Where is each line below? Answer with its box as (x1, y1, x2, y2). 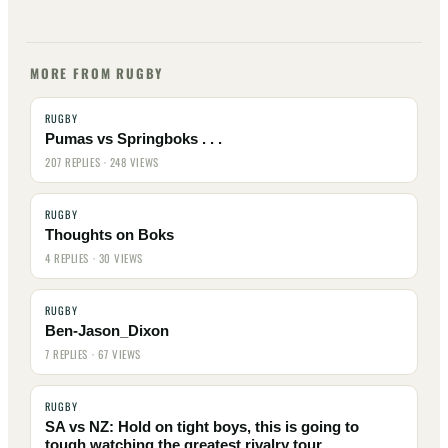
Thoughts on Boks (45, 227, 174, 244)
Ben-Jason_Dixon (45, 323, 169, 340)
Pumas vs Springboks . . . (45, 131, 222, 148)
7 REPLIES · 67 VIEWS (45, 346, 141, 363)
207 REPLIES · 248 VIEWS (45, 154, 159, 171)
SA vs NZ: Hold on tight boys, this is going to (45, 419, 359, 436)
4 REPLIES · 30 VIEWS (45, 250, 143, 267)
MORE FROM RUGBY (30, 63, 164, 84)
